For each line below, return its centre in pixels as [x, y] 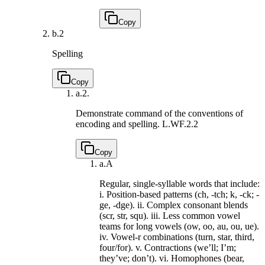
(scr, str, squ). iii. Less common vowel [170, 215]
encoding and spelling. [119, 124]
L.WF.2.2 [180, 124]
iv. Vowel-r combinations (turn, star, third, [177, 237]
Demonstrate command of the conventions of [159, 113]
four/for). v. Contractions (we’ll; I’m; [168, 247]
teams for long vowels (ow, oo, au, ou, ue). [179, 226]
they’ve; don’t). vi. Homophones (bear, [172, 258]
